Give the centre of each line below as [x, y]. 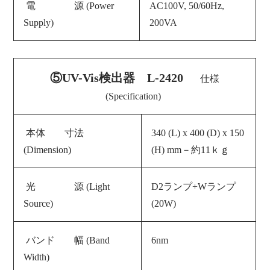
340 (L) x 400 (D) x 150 [198, 133]
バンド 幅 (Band [68, 240]
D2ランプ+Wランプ [194, 186]
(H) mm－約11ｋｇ [191, 149]
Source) [39, 203]
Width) [37, 257]
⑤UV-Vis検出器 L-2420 [117, 77]
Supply [37, 22]
